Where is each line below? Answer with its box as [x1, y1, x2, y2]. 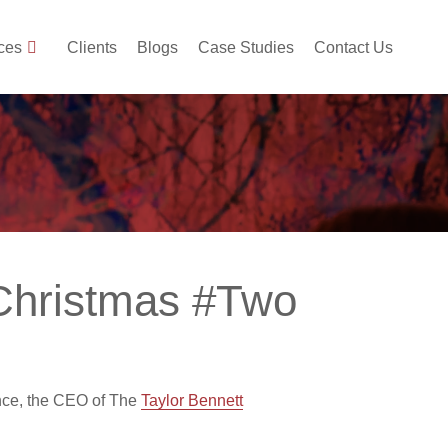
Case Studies [198, 39, 294, 56]
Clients [67, 39, 117, 56]
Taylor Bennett [141, 392, 243, 409]
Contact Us [314, 39, 393, 56]
